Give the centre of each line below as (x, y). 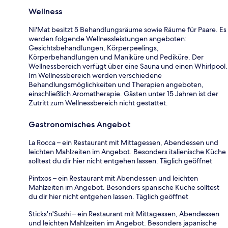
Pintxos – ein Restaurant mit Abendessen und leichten (113, 178)
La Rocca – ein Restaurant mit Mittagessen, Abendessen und (123, 142)
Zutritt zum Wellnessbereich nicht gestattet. (98, 103)
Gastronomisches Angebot (80, 124)
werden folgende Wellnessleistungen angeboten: (108, 38)
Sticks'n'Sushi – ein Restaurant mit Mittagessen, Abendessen (124, 213)
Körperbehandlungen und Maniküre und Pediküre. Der (116, 57)
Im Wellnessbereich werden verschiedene (95, 75)
